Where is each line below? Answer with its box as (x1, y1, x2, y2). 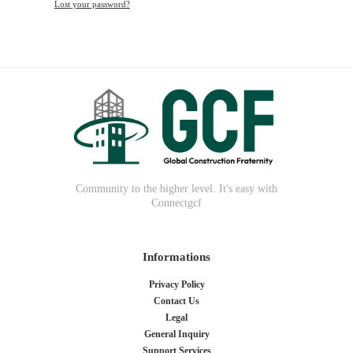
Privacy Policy (148, 278, 205, 290)
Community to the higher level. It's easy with (76, 183, 277, 195)
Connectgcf (151, 197, 202, 210)
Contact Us (154, 295, 199, 307)
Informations (143, 250, 210, 263)
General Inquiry (143, 328, 210, 340)
